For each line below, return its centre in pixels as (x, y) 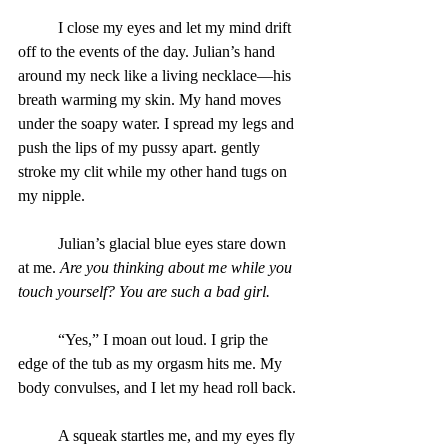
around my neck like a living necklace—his (156, 75)
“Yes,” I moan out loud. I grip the (165, 339)
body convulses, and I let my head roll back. (157, 387)
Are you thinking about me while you (178, 267)
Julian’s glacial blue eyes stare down (38, 243)
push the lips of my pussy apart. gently (141, 147)
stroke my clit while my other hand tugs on (154, 171)
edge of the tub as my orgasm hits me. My (152, 363)
